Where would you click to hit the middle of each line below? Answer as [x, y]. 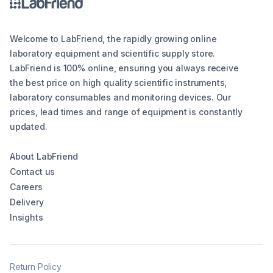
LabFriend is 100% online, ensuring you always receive [124, 68]
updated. [29, 127]
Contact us [33, 172]
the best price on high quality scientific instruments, [119, 83]
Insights [27, 218]
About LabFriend [44, 157]
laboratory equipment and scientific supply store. [113, 54]
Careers [26, 187]
